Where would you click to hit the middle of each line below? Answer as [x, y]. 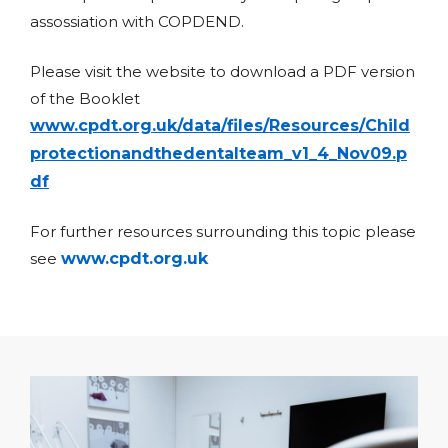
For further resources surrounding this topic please [223, 232]
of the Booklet [85, 98]
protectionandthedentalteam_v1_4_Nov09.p [218, 153]
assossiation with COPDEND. [137, 22]
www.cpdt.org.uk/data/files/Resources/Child [220, 125]
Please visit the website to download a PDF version [222, 71]
